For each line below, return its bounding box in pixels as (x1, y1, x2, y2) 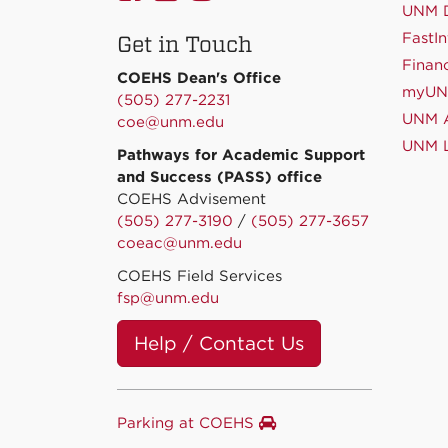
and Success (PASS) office (117, 168, 322, 187)
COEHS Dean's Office (117, 69, 286, 88)
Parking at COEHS (117, 414, 259, 433)
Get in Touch (117, 31, 252, 58)
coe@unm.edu (117, 113, 224, 132)
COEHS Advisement (117, 190, 266, 209)
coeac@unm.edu (117, 234, 242, 253)
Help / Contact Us (134, 332, 304, 356)
